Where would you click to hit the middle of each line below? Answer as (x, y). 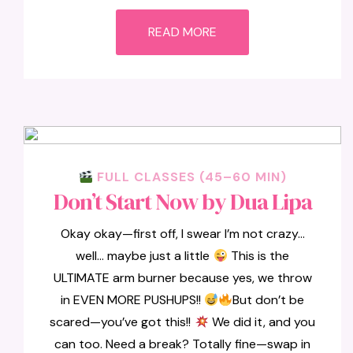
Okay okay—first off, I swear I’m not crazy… (182, 234)
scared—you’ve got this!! (122, 322)
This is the (258, 256)
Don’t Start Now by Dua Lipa (182, 202)
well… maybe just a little (145, 256)
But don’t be (269, 300)
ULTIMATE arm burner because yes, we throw (182, 278)
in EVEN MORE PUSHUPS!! (132, 300)
